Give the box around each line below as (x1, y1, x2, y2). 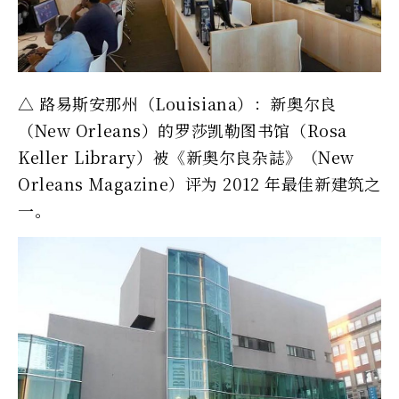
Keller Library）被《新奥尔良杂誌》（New (18, 145, 354, 168)
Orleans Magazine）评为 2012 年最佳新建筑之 (18, 172, 381, 195)
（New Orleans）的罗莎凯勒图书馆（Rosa (18, 118, 347, 142)
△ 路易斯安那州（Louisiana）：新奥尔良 (18, 92, 337, 115)
